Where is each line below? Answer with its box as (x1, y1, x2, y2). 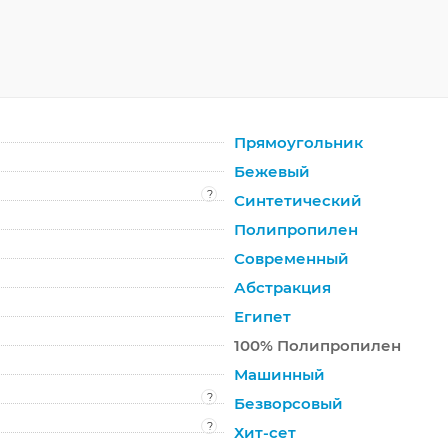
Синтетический (234, 190, 362, 210)
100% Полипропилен (234, 335, 401, 355)
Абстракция (234, 277, 331, 297)
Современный (234, 248, 349, 268)
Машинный (234, 364, 325, 384)
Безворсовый (234, 393, 343, 413)
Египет (234, 306, 291, 326)
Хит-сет (234, 422, 296, 442)
